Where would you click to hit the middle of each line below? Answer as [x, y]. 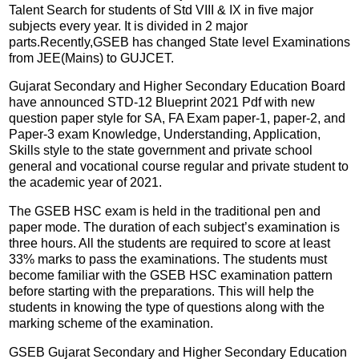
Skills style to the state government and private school [161, 151]
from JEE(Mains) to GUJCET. [91, 58]
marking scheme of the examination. [111, 324]
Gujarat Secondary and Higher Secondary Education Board [177, 87]
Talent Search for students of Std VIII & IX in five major [161, 10]
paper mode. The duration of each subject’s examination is [174, 228]
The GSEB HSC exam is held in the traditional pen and [165, 212]
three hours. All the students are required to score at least [169, 244]
